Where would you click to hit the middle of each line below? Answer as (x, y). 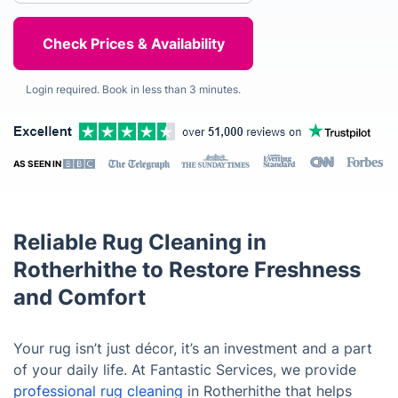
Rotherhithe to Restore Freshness (187, 270)
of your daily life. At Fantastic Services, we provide (185, 370)
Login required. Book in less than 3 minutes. (133, 89)
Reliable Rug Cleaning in (140, 242)
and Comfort (80, 297)
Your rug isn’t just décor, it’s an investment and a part (193, 348)
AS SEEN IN (38, 163)
